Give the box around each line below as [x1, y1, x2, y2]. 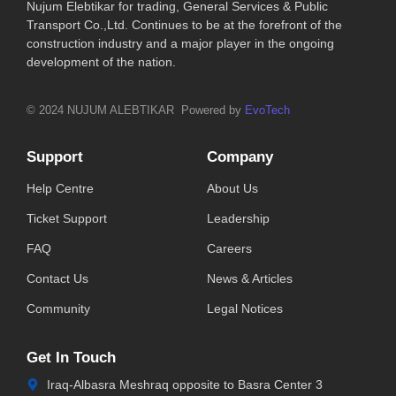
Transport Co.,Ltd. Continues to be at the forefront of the [27, 18, 342, 33]
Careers [207, 240, 252, 255]
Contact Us [27, 270, 88, 286]
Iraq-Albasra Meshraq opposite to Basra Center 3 [46, 377, 323, 392]
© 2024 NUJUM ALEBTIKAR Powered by [27, 103, 245, 118]
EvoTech [245, 103, 290, 118]
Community [27, 301, 90, 316]
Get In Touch [27, 348, 116, 366]
